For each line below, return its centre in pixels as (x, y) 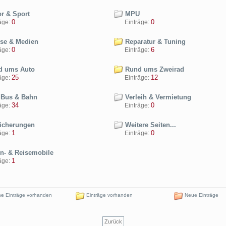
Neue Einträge (201, 195)
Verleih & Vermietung (157, 97)
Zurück (113, 221)
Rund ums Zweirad (154, 69)
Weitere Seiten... (150, 125)
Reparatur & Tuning (154, 42)
